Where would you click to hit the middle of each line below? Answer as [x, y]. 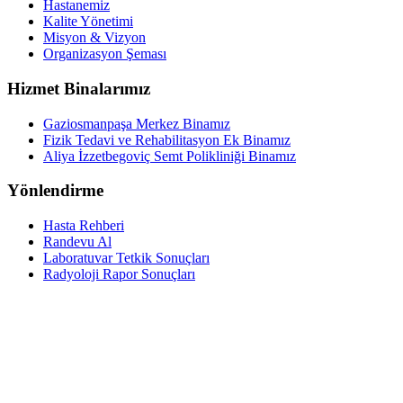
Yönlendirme [55, 191]
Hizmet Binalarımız [79, 88]
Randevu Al [77, 242]
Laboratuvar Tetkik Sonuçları [126, 258]
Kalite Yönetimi [88, 22]
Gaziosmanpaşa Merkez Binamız [137, 123]
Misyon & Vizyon [94, 38]
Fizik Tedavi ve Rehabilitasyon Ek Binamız [167, 139]
